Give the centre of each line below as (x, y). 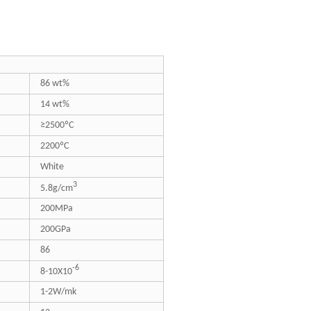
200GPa (56, 229)
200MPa (57, 209)
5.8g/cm (57, 188)
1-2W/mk (58, 292)
